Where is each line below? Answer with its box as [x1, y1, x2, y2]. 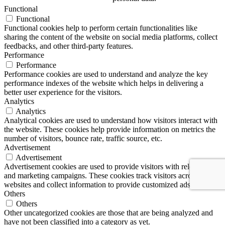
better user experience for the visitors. [4, 87, 122, 96]
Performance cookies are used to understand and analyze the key [4, 69, 208, 78]
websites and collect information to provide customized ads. [4, 180, 192, 189]
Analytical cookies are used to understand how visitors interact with [4, 116, 217, 125]
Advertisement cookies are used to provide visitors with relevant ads [4, 162, 219, 171]
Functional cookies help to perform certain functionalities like [4, 23, 197, 32]
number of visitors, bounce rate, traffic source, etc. [4, 134, 162, 143]
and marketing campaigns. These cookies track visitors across [4, 171, 198, 180]
